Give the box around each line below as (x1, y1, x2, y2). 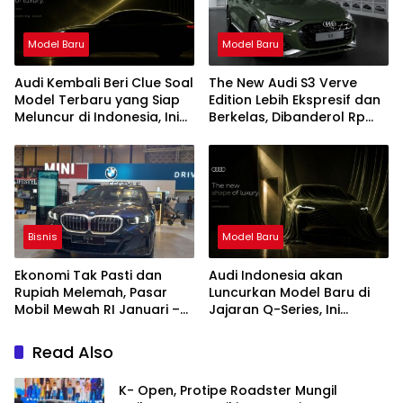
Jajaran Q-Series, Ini (209, 300, 340, 318)
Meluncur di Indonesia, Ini (14, 107, 179, 126)
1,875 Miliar (209, 124, 278, 143)
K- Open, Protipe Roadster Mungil (119, 381, 337, 400)
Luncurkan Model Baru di (209, 282, 370, 301)
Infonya (14, 124, 65, 143)
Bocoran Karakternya (209, 317, 351, 336)
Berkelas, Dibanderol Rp (209, 107, 365, 126)
